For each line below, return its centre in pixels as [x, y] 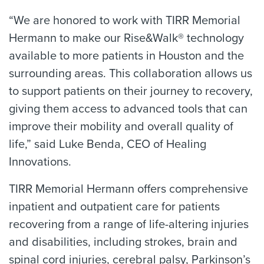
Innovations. [40, 162]
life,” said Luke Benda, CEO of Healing [108, 144]
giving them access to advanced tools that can [128, 109]
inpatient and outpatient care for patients [114, 207]
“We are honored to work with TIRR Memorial [125, 21]
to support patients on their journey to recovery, [131, 91]
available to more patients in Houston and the [126, 56]
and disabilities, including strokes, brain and [123, 242]
